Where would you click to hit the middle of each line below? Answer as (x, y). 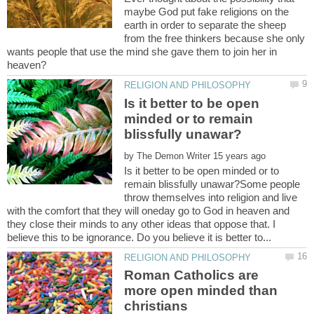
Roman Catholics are (192, 275)
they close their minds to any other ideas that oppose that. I (141, 224)
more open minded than (201, 290)
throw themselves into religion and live (211, 197)
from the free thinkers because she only (215, 39)
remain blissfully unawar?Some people (212, 184)
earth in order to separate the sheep (205, 25)
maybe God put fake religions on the (207, 12)
